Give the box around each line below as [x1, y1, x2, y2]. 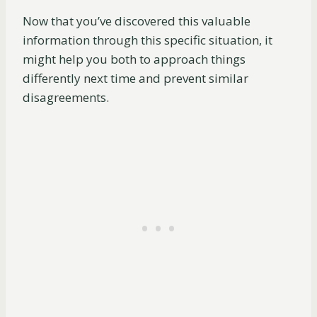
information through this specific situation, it [23, 32, 272, 49]
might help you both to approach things [23, 51, 246, 68]
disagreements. [23, 89, 112, 106]
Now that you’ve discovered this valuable [23, 13, 250, 30]
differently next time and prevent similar [23, 70, 248, 87]
